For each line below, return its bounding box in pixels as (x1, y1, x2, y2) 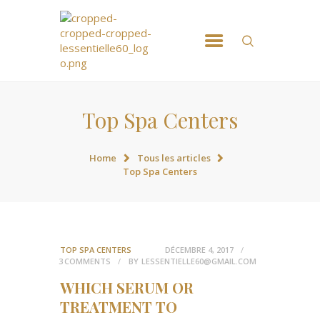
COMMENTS (64, 256, 111, 267)
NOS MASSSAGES (60, 46, 172, 64)
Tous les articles (136, 151, 211, 165)
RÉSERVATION (60, 73, 153, 90)
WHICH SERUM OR (60, 277, 194, 298)
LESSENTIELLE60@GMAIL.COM (141, 256, 256, 267)
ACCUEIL (60, 20, 116, 37)
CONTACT (60, 99, 126, 116)
